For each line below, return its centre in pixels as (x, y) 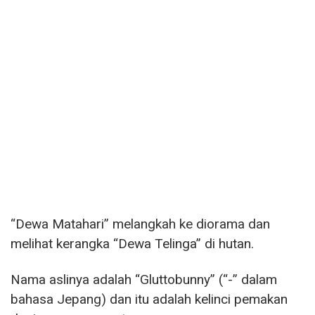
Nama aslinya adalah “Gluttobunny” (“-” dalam (144, 280)
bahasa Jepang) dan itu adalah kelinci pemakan (149, 300)
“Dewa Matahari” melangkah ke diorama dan (140, 224)
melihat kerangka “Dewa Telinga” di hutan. (132, 244)
